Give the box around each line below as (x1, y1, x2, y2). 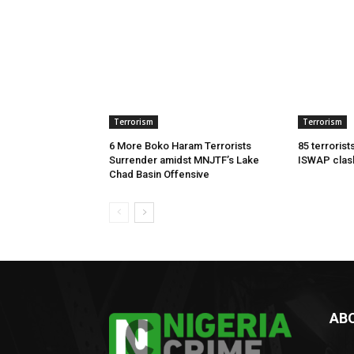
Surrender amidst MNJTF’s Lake (109, 153, 259, 166)
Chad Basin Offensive (109, 168, 209, 180)
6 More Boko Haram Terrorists (109, 139, 251, 152)
